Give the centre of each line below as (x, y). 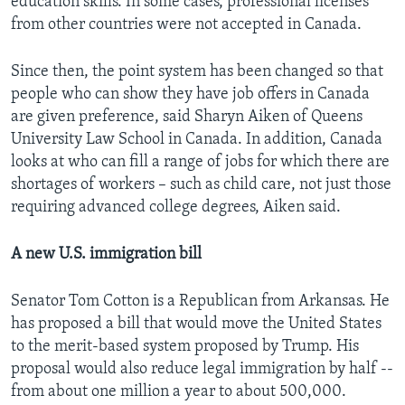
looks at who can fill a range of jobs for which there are (200, 163)
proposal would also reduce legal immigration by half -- (202, 370)
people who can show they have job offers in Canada (190, 95)
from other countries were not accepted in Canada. (186, 25)
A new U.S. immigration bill (106, 255)
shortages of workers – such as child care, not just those (201, 185)
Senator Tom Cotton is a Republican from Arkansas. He (200, 302)
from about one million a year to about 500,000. (179, 392)
